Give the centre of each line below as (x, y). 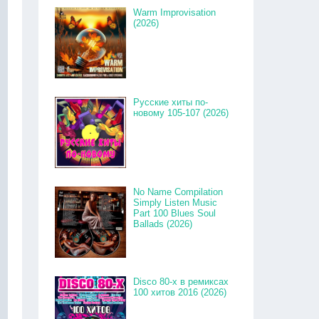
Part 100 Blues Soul (175, 213)
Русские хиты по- (171, 102)
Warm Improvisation (175, 12)
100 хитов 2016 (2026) (180, 292)
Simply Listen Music (176, 203)
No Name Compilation (178, 192)
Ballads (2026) (163, 224)
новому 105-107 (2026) (181, 113)
